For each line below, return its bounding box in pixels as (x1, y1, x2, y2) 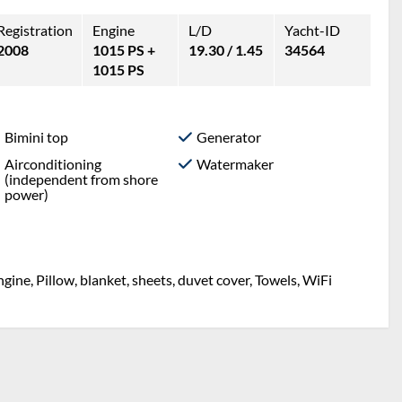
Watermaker (197, 154, 275, 172)
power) (4, 185, 49, 203)
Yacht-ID (284, 22, 340, 39)
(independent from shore (4, 170, 159, 188)
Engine (92, 22, 135, 39)
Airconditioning (4, 154, 102, 172)
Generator (197, 127, 262, 145)
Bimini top (4, 127, 69, 145)
